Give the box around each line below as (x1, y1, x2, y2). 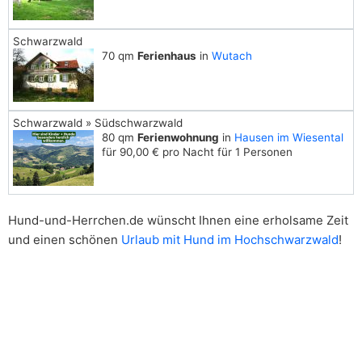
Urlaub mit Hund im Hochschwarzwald (121, 232, 339, 247)
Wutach (212, 49, 252, 62)
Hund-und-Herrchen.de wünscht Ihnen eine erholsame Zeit (8, 213, 348, 228)
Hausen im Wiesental (234, 131, 343, 144)
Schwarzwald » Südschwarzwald (13, 116, 183, 129)
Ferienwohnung (137, 131, 219, 144)
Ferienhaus (137, 49, 196, 62)
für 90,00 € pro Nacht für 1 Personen (102, 145, 293, 158)
